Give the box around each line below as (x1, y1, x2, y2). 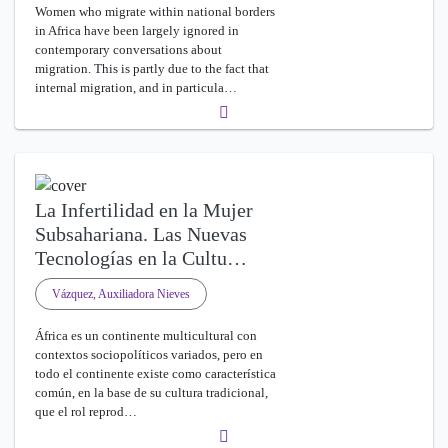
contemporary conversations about (35, 41, 222, 57)
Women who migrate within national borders (35, 3, 275, 19)
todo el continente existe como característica (35, 365, 276, 381)
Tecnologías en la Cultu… (35, 246, 247, 269)
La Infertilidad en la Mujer (35, 198, 253, 221)
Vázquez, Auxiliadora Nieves (52, 286, 190, 301)
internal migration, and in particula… (35, 79, 237, 95)
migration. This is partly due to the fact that (35, 60, 269, 76)
